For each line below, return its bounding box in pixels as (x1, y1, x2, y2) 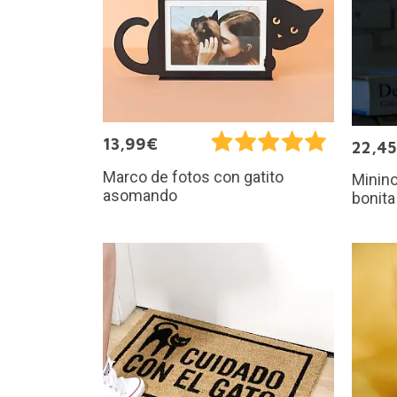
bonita (352, 189, 395, 208)
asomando (102, 185, 177, 205)
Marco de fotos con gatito (102, 167, 284, 186)
